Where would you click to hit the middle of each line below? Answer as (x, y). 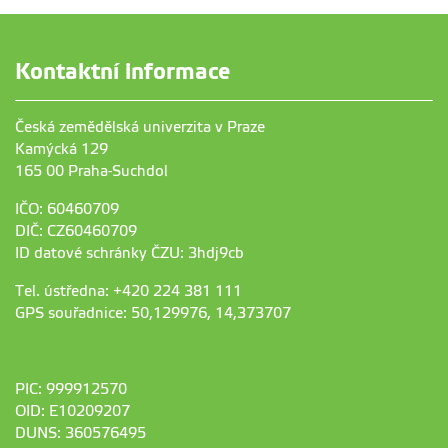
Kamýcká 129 (61, 149)
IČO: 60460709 (67, 209)
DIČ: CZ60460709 (76, 231)
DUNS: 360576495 (80, 433)
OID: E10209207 (72, 411)
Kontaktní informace (122, 72)
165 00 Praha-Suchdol (91, 171)
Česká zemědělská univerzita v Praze (140, 127)
